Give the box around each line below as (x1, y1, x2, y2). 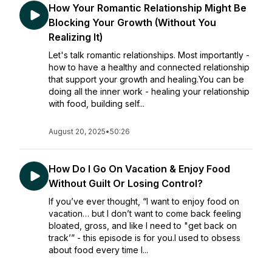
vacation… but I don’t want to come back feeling (49, 208, 241, 219)
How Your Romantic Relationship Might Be (49, 2, 246, 14)
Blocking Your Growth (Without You (49, 16, 216, 29)
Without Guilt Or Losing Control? (49, 177, 203, 189)
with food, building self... (49, 98, 144, 109)
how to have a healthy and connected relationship (49, 62, 250, 72)
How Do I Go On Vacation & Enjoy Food (49, 163, 230, 175)
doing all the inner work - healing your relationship (49, 86, 250, 97)
